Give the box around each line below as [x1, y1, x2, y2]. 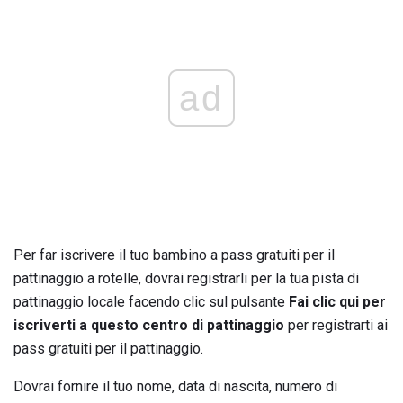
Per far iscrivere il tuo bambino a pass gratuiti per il [13, 246, 335, 264]
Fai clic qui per [289, 293, 386, 311]
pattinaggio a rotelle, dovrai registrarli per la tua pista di [13, 270, 359, 288]
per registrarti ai [284, 317, 388, 335]
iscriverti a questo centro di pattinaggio [13, 317, 284, 335]
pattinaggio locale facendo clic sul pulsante [13, 293, 289, 311]
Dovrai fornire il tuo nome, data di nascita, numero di [13, 378, 337, 396]
